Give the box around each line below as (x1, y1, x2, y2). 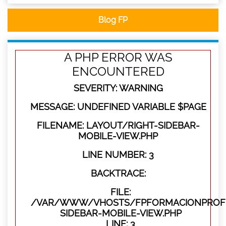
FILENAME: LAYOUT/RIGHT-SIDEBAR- (36, 120, 200, 131)
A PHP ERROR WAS (64, 50, 173, 65)
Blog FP (98, 15, 128, 25)
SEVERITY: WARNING (73, 83, 163, 94)
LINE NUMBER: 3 (82, 149, 154, 160)
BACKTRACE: (90, 168, 146, 179)
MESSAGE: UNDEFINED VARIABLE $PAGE (30, 101, 206, 112)
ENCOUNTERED (72, 64, 164, 79)
